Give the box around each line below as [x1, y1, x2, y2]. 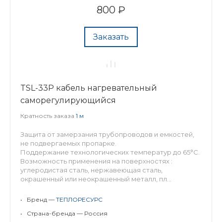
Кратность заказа [20, 112, 76, 119]
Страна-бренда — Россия [27, 210, 108, 217]
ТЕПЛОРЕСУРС [56, 196, 103, 203]
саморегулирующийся [20, 96, 116, 105]
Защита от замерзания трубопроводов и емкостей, [20, 130, 194, 138]
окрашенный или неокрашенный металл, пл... [20, 175, 171, 183]
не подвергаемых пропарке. [20, 139, 116, 147]
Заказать [93, 32, 129, 42]
